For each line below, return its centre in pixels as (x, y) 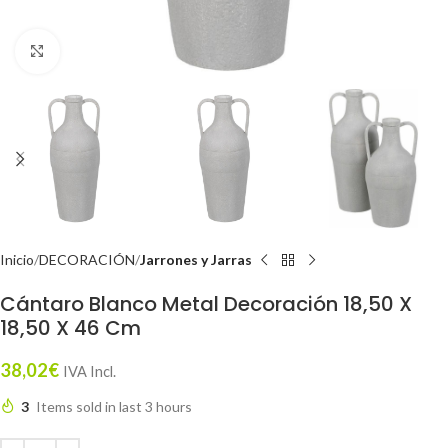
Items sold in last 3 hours (114, 406)
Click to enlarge (107, 51)
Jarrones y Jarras (196, 259)
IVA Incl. (89, 371)
